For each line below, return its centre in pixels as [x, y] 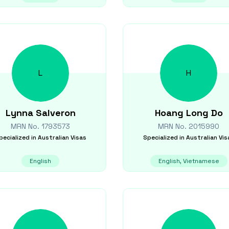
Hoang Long [181, 113]
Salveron [55, 113]
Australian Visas [62, 138]
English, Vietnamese [189, 161]
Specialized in [164, 138]
